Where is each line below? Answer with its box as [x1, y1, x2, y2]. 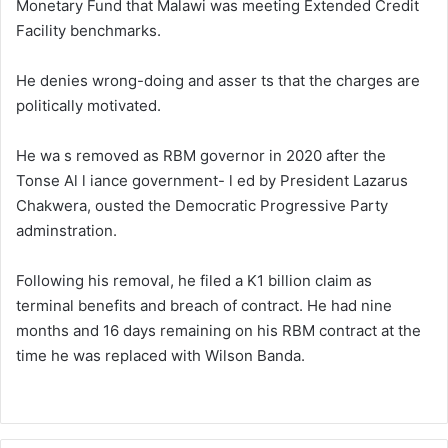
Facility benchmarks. [16, 21, 161, 41]
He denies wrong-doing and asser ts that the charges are [16, 71, 420, 91]
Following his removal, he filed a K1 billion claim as [16, 271, 372, 291]
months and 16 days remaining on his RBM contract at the [16, 321, 421, 341]
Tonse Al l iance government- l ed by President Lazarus [16, 171, 408, 191]
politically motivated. [16, 96, 161, 116]
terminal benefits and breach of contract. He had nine [16, 296, 392, 316]
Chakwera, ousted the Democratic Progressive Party [16, 196, 388, 216]
